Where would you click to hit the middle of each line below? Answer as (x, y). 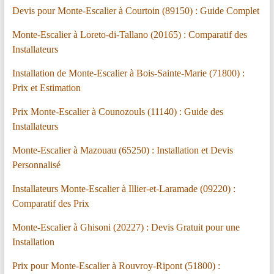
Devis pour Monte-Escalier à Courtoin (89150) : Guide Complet (135, 11)
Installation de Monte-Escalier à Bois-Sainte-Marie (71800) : (128, 73)
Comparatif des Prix (50, 204)
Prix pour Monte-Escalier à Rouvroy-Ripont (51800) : (116, 266)
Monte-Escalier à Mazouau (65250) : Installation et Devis (122, 150)
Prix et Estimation (46, 88)
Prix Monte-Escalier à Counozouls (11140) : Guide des (117, 112)
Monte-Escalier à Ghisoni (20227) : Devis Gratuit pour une (126, 228)
